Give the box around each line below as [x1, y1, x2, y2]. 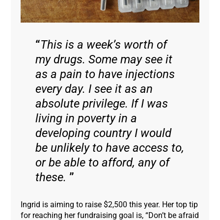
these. [35, 170, 70, 185]
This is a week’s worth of [40, 38, 167, 52]
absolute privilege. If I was [35, 97, 168, 111]
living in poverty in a [35, 111, 137, 126]
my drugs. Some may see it [35, 53, 173, 67]
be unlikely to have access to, [35, 141, 185, 155]
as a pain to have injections [35, 67, 175, 82]
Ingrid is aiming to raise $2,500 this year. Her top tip [21, 200, 198, 210]
